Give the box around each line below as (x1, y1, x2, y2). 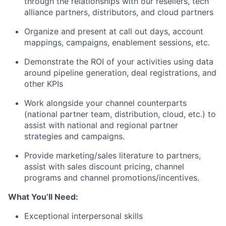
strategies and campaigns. (24, 131, 125, 141)
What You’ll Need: (8, 192, 78, 202)
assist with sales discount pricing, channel (24, 161, 184, 172)
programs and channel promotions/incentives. (24, 173, 199, 183)
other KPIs (24, 79, 63, 89)
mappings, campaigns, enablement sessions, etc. (24, 37, 210, 47)
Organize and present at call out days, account (24, 26, 203, 36)
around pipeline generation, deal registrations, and (24, 68, 216, 78)
